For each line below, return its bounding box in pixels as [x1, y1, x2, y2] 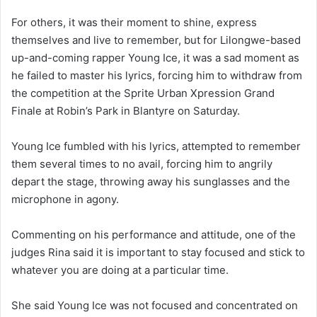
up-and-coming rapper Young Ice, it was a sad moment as [11, 51, 299, 65]
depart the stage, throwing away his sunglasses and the [11, 175, 290, 189]
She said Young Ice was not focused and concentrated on [11, 299, 298, 313]
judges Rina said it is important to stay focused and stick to [11, 246, 305, 260]
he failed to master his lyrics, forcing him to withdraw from [11, 69, 302, 83]
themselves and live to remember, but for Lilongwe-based [11, 33, 301, 47]
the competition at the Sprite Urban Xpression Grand [11, 86, 275, 100]
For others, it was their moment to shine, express [11, 16, 257, 30]
